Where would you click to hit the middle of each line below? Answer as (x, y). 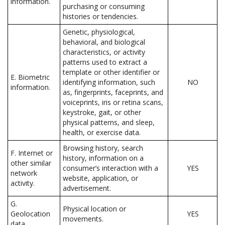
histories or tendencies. (100, 16)
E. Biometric (30, 77)
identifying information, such (109, 82)
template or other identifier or (111, 72)
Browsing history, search (103, 148)
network (24, 173)
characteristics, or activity (104, 52)
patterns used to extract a (105, 62)
